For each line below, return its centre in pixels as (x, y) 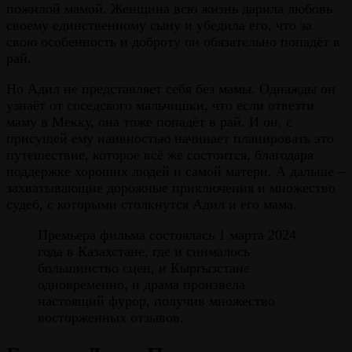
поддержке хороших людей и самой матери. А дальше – (176, 172)
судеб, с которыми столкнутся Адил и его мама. (152, 205)
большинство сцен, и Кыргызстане (144, 268)
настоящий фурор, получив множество (156, 301)
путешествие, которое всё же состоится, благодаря (160, 155)
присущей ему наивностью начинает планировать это (170, 139)
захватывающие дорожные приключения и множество (171, 188)
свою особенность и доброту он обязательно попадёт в (173, 42)
